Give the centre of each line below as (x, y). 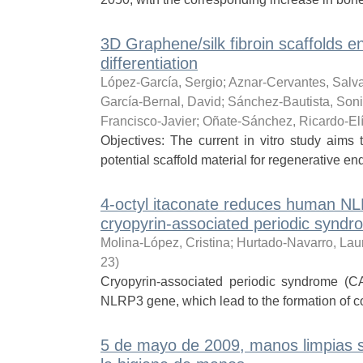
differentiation (149, 63)
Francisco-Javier (148, 121)
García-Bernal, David (160, 102)
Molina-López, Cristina (165, 243)
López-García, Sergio (161, 82)
